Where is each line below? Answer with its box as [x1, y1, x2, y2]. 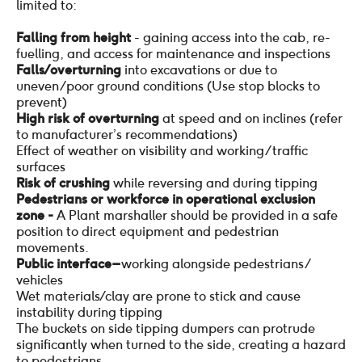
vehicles [16, 271, 63, 288]
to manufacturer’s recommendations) [16, 126, 238, 142]
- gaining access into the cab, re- [134, 29, 330, 45]
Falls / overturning [16, 61, 124, 78]
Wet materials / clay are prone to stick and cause [16, 288, 301, 304]
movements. [16, 239, 89, 255]
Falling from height [16, 29, 134, 45]
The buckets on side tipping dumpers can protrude [16, 320, 315, 336]
